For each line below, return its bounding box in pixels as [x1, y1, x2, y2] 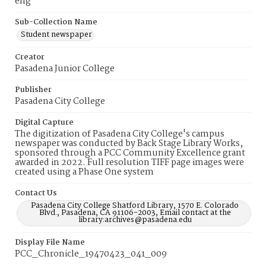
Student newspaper [21, 28, 92, 41]
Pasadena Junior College [15, 62, 115, 76]
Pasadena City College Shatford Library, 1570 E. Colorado [31, 199, 239, 212]
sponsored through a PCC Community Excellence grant [15, 146, 245, 160]
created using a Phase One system [15, 165, 154, 179]
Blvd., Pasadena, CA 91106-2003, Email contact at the [39, 207, 231, 219]
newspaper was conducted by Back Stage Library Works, [15, 137, 243, 151]
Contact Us [15, 187, 57, 199]
